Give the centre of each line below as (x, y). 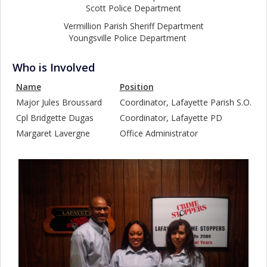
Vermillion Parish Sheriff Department (133, 26)
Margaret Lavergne (60, 133)
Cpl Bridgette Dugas (62, 118)
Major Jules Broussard (66, 102)
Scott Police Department (133, 8)
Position (136, 87)
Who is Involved (54, 67)
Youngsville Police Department (133, 38)
